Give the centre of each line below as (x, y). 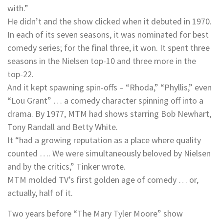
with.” (18, 8)
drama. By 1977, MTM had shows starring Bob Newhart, (109, 114)
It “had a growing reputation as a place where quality (104, 140)
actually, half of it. (40, 193)
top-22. (21, 74)
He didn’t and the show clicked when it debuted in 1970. (109, 22)
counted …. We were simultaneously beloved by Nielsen (109, 153)
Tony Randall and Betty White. (63, 127)
